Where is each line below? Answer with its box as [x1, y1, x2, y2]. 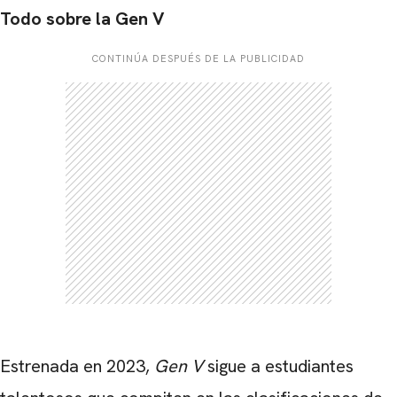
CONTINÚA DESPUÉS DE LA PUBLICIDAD [92, 52, 305, 65]
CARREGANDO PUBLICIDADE [139, 342, 258, 354]
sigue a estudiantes [203, 354, 354, 378]
